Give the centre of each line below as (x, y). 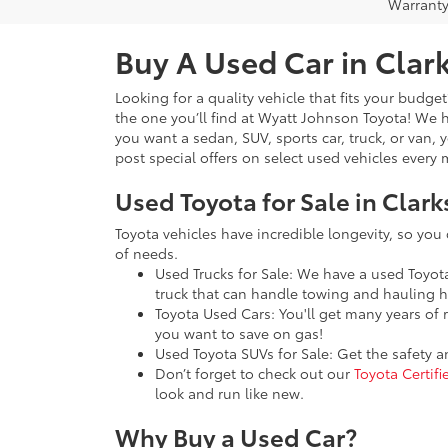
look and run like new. (229, 393)
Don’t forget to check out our (254, 373)
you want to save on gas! (239, 333)
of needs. (146, 253)
